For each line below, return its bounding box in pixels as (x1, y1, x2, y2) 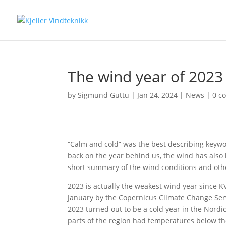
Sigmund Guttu (78, 90, 130, 100)
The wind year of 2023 (68, 66, 223, 87)
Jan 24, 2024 (137, 90, 178, 100)
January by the (68, 193, 119, 202)
